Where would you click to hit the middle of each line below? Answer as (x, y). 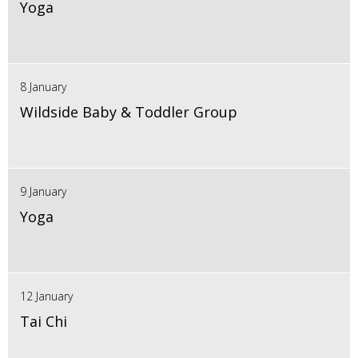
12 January (46, 296)
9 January (43, 192)
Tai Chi (44, 322)
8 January (43, 87)
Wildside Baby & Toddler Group (129, 112)
